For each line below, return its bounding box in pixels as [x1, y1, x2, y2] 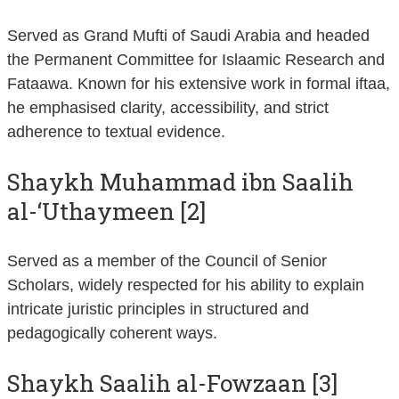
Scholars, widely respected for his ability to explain [7, 275, 364, 294]
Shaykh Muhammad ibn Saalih [7, 166, 354, 197]
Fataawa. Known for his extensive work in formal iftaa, [7, 74, 390, 93]
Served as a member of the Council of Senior [7, 251, 327, 270]
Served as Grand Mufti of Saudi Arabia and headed [7, 26, 370, 45]
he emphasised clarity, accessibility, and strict [7, 98, 329, 117]
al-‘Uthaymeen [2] [7, 195, 206, 226]
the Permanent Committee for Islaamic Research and [7, 50, 385, 69]
